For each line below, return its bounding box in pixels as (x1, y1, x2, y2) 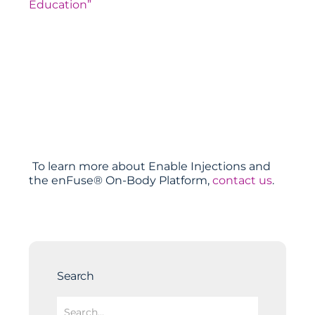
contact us (212, 173, 273, 187)
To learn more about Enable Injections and (32, 159, 271, 173)
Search (57, 269, 94, 283)
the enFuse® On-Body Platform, (29, 173, 213, 187)
